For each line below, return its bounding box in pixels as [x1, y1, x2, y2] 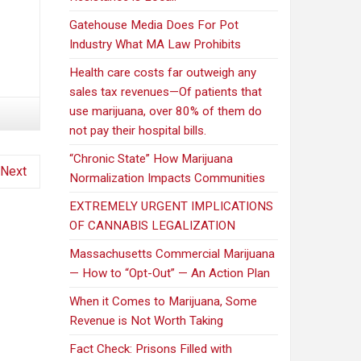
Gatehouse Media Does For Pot [69, 18, 239, 33]
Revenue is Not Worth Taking [69, 313, 224, 329]
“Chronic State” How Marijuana [69, 151, 234, 167]
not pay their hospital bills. [69, 123, 207, 139]
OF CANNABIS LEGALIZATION [69, 218, 236, 234]
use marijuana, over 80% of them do [69, 104, 263, 119]
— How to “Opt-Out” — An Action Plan [69, 266, 271, 281]
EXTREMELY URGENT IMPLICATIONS [69, 199, 274, 214]
